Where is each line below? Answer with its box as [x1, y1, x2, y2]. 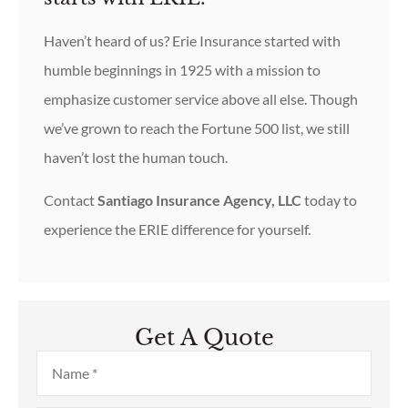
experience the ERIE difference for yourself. [44, 219, 311, 238]
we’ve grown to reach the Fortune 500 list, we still [44, 119, 350, 138]
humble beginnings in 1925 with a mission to [44, 61, 321, 79]
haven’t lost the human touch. [44, 148, 228, 167]
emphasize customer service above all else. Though [44, 90, 358, 108]
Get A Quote [134, 324, 274, 352]
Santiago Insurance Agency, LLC [97, 190, 301, 209]
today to [301, 190, 357, 209]
